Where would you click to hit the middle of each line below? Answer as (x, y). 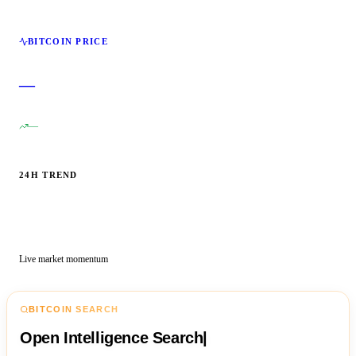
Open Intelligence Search (112, 337)
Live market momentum (64, 259)
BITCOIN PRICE (68, 42)
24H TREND (48, 175)
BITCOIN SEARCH (74, 310)
